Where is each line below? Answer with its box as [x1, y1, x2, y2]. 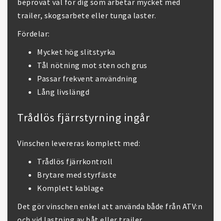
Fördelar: [17, 29, 50, 38]
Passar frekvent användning [37, 74, 137, 83]
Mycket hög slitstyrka [37, 47, 115, 57]
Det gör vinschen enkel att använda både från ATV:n [17, 201, 202, 211]
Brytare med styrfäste [37, 170, 117, 180]
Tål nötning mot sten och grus [37, 60, 147, 70]
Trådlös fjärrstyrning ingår [17, 110, 150, 124]
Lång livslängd [37, 87, 89, 97]
